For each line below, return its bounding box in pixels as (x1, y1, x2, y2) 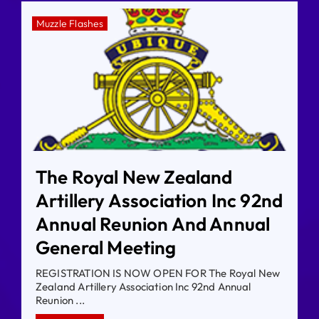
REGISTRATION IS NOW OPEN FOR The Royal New (35, 266, 281, 280)
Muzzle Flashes (36, 16, 104, 30)
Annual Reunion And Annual (35, 211, 271, 236)
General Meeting (35, 235, 177, 259)
